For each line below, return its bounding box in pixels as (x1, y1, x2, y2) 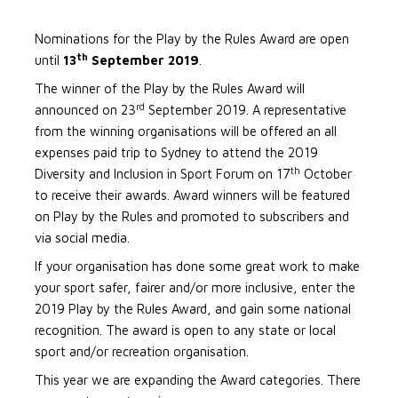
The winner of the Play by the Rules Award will (35, 81, 305, 96)
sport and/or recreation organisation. (35, 344, 249, 359)
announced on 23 (35, 102, 136, 117)
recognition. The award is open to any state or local (35, 322, 336, 338)
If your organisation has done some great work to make (35, 259, 360, 274)
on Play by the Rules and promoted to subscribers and (35, 209, 349, 224)
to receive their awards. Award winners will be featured (35, 187, 350, 203)
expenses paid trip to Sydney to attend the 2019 (35, 145, 318, 160)
